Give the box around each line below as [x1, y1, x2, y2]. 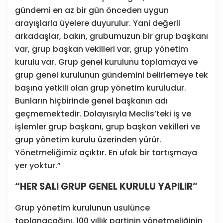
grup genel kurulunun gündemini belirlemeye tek [15, 69, 208, 81]
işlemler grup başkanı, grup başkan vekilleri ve [15, 121, 200, 133]
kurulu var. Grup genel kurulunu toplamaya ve [15, 56, 198, 68]
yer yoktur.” [15, 160, 61, 172]
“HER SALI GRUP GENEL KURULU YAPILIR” [15, 180, 198, 194]
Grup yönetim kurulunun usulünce [15, 202, 150, 214]
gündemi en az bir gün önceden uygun [15, 4, 169, 16]
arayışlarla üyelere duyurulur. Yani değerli [15, 17, 180, 29]
